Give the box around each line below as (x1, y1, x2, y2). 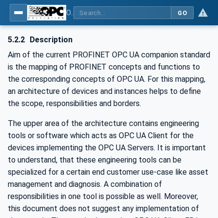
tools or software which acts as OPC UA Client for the (8, 131, 194, 140)
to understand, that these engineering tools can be (8, 155, 182, 164)
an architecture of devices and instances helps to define (8, 87, 201, 96)
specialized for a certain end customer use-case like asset (8, 167, 208, 177)
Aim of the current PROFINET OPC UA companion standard (8, 50, 210, 59)
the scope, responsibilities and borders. (8, 99, 141, 108)
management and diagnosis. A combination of (8, 180, 162, 189)
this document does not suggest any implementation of (8, 204, 199, 213)
